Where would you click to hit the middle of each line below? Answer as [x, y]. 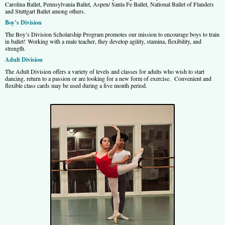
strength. [15, 48]
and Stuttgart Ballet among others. [45, 11]
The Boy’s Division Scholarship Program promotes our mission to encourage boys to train [112, 34]
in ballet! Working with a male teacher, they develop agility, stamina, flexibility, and [103, 41]
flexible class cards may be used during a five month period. [76, 85]
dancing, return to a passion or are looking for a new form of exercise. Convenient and [108, 78]
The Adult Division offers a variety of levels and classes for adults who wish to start [105, 71]
